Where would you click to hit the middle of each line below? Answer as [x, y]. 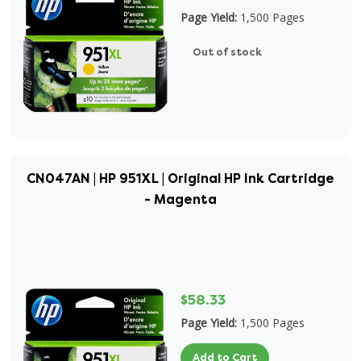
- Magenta [180, 199]
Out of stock [227, 52]
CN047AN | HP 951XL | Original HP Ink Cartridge [180, 178]
